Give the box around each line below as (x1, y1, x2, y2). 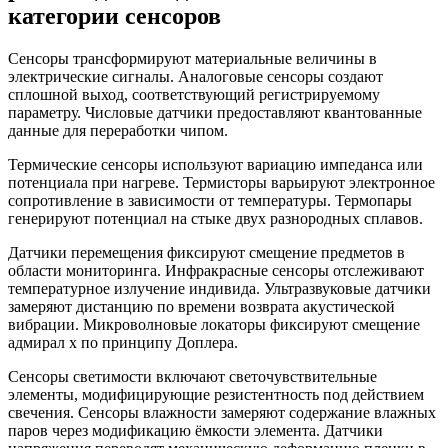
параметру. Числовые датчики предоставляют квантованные (8, 103, 422, 121)
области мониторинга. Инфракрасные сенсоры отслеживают (8, 261, 424, 279)
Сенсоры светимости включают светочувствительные (8, 367, 377, 385)
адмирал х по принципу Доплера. (8, 333, 238, 351)
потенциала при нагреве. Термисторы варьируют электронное (8, 173, 435, 191)
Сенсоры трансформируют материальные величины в (8, 49, 377, 67)
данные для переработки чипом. (8, 121, 228, 139)
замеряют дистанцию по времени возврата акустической (8, 297, 395, 315)
